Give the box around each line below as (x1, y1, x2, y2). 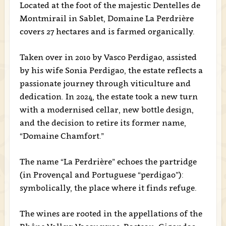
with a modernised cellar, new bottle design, (19, 104, 194, 115)
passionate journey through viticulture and (19, 78, 191, 88)
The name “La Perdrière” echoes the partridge (19, 156, 197, 166)
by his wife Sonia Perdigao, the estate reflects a (19, 65, 203, 75)
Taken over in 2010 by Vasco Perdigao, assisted (19, 52, 197, 62)
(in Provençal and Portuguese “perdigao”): (19, 169, 184, 180)
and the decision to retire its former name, (19, 118, 186, 128)
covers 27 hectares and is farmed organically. (19, 26, 195, 36)
